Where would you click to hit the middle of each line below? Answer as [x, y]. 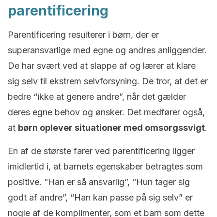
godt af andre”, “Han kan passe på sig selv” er [100, 197]
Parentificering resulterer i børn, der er [83, 35]
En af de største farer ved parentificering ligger [101, 151]
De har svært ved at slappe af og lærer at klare [102, 66]
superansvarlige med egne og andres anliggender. [107, 50]
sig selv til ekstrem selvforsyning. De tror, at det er [108, 81]
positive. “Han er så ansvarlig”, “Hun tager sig [99, 182]
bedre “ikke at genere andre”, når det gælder [97, 97]
